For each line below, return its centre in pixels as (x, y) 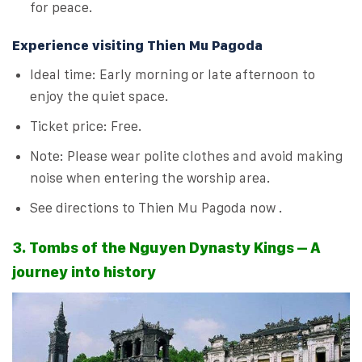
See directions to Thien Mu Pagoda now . (156, 208)
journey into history (84, 272)
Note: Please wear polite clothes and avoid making (187, 156)
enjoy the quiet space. (99, 96)
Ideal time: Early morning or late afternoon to (173, 74)
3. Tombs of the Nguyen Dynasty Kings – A (166, 248)
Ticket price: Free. (86, 126)
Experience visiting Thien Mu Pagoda (137, 46)
